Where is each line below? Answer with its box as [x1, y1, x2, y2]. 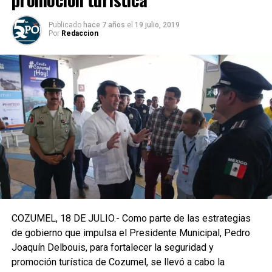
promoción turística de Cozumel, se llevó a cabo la [11, 256, 225, 268]
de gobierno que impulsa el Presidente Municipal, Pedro [11, 227, 250, 239]
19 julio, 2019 [134, 21, 180, 29]
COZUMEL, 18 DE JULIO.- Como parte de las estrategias [11, 212, 251, 225]
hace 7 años [83, 21, 125, 29]
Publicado [48, 21, 81, 29]
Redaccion [61, 29, 98, 38]
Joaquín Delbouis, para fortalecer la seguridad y [11, 242, 214, 254]
